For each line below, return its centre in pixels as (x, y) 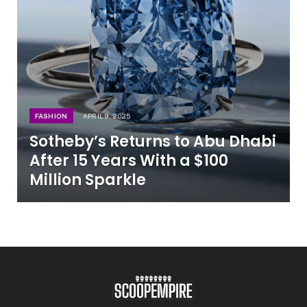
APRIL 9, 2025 (107, 116)
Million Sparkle (87, 180)
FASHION (51, 116)
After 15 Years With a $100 (128, 161)
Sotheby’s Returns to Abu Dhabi (152, 142)
